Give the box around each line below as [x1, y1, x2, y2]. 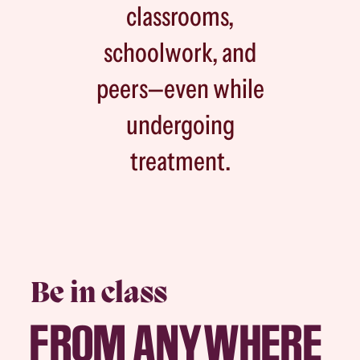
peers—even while [96, 72, 264, 104]
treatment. [129, 145, 231, 177]
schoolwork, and [104, 36, 256, 68]
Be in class [31, 279, 168, 312]
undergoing [125, 108, 235, 141]
